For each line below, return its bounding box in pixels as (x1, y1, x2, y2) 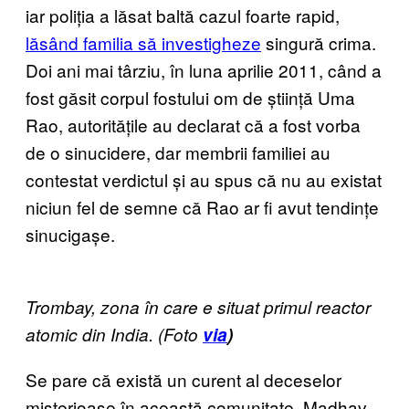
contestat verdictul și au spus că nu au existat (26, 167, 382, 192)
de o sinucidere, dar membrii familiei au (26, 140, 330, 164)
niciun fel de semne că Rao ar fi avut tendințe (26, 194, 379, 219)
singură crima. (261, 30, 376, 55)
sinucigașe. (26, 222, 115, 246)
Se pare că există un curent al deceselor (26, 367, 341, 392)
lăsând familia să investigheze (26, 30, 261, 55)
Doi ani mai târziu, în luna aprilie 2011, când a (26, 58, 382, 82)
